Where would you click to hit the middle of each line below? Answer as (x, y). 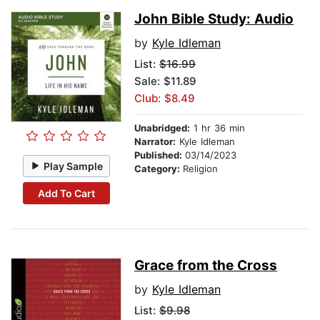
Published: (160, 155)
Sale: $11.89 (165, 81)
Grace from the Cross (206, 266)
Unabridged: (162, 128)
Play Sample (74, 166)
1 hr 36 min (217, 128)
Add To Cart (66, 193)
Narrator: (155, 142)
